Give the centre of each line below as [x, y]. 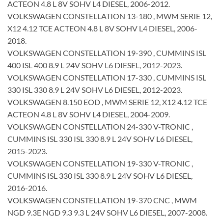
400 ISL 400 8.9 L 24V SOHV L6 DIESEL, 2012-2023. [95, 65]
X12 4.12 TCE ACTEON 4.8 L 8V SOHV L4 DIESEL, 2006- [102, 28]
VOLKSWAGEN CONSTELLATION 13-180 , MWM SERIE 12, [110, 16]
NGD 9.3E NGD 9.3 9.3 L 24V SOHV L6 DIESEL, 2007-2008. [107, 213]
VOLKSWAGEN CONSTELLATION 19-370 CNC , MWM [102, 200]
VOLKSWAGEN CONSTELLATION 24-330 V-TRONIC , [100, 127]
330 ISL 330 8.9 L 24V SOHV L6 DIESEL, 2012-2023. [95, 90]
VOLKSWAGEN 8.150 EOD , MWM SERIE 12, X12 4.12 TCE [107, 102]
